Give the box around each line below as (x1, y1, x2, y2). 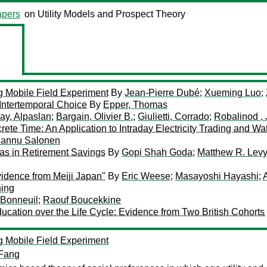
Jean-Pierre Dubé (125, 88, 200, 98)
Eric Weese (122, 171, 170, 181)
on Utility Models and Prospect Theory (24, 9, 185, 19)
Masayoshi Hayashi (175, 171, 259, 181)
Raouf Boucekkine (43, 195, 121, 205)
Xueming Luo (204, 88, 261, 98)
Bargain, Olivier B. (56, 111, 133, 122)
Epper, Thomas (103, 100, 167, 110)
